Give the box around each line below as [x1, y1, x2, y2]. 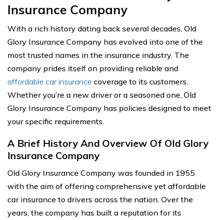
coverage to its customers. [92, 77, 188, 86]
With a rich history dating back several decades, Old [7, 24, 196, 33]
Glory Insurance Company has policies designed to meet [7, 103, 211, 113]
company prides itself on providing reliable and [7, 63, 178, 73]
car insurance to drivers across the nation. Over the [7, 194, 193, 204]
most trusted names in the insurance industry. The [7, 50, 189, 60]
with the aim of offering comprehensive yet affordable [7, 181, 206, 191]
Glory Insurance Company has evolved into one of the [7, 37, 203, 47]
